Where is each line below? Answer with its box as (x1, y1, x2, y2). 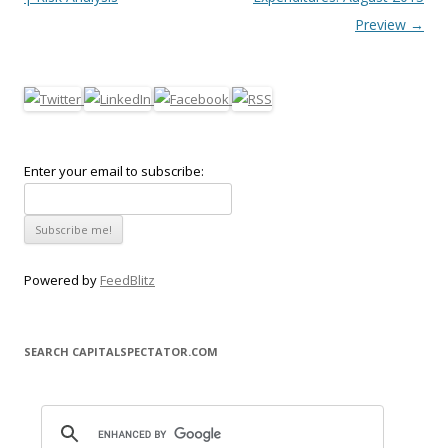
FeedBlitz (100, 271, 155, 289)
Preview (355, 15, 410, 34)
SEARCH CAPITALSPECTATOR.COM (24, 344, 218, 359)
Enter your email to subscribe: (24, 162, 204, 180)
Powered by (24, 271, 100, 289)
